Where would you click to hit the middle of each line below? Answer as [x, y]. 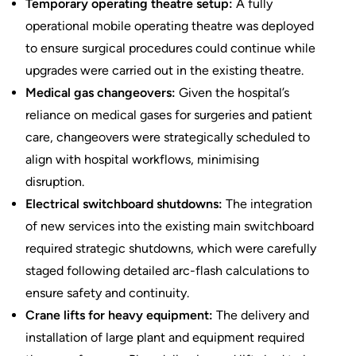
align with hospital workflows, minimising [142, 159]
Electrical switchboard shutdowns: [124, 203]
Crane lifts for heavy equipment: [119, 315]
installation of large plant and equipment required [165, 337]
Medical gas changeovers [99, 92]
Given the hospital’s [232, 92]
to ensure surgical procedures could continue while [170, 48]
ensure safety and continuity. [107, 292]
